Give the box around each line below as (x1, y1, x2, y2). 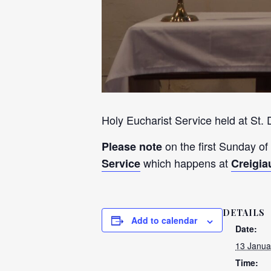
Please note (102, 139, 165, 155)
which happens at (140, 155, 231, 171)
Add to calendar (131, 214, 197, 227)
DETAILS (223, 207, 265, 219)
